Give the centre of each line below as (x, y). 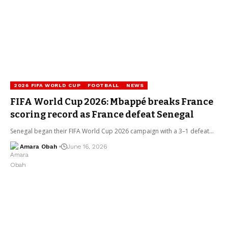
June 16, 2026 (87, 146)
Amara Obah (38, 146)
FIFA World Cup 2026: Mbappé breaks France (112, 102)
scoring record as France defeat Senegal (102, 114)
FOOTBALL (103, 85)
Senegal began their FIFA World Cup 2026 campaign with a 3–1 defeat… (112, 131)
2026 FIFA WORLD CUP (47, 85)
